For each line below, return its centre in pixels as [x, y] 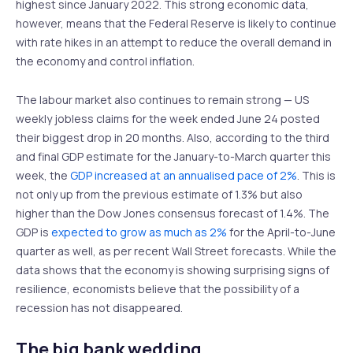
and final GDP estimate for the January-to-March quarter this [173, 156]
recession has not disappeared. [100, 307]
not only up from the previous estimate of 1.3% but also [159, 194]
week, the [43, 175]
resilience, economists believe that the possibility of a [158, 288]
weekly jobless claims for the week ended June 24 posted [168, 118]
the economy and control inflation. [106, 61]
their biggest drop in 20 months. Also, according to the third [173, 137]
